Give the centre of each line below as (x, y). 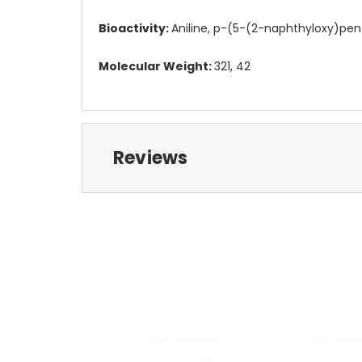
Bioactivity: (135, 28)
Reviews (150, 158)
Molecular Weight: (156, 66)
